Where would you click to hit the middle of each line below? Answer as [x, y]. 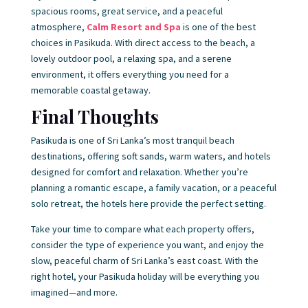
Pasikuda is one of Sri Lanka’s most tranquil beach [132, 140]
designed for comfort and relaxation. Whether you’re [139, 172]
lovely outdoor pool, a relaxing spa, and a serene [131, 58]
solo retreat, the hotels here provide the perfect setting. [148, 203]
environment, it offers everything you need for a [130, 74]
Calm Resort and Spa [133, 27]
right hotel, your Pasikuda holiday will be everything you [145, 276]
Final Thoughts [95, 117]
